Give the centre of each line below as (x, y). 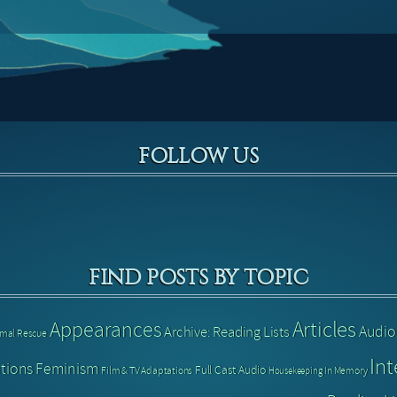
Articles (324, 330)
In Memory (346, 371)
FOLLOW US (198, 156)
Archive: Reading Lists (227, 332)
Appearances (105, 331)
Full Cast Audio (230, 370)
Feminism (67, 369)
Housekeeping (295, 371)
